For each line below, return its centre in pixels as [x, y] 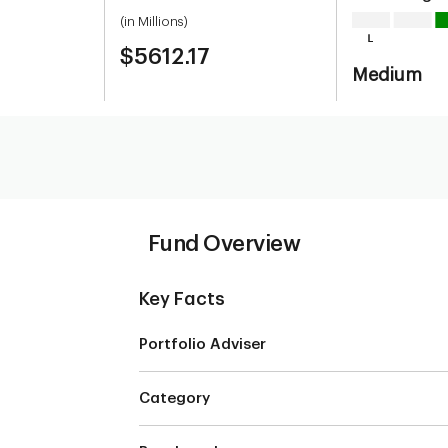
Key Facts [182, 299]
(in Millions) [154, 21]
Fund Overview [224, 244]
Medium [386, 75]
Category [174, 398]
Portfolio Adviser [202, 344]
